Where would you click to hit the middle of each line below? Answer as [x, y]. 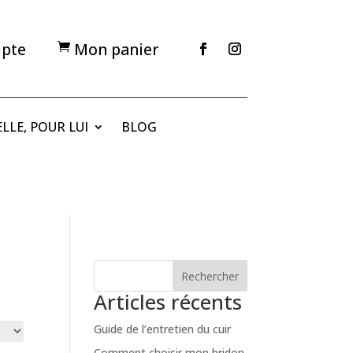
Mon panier [116, 50]
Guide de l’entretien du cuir [163, 329]
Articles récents [168, 302]
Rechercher [210, 276]
